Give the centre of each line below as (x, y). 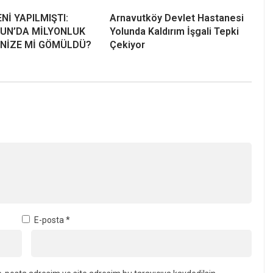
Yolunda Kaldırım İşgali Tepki (174, 32)
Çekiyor (127, 45)
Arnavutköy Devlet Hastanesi (177, 18)
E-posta (50, 220)
